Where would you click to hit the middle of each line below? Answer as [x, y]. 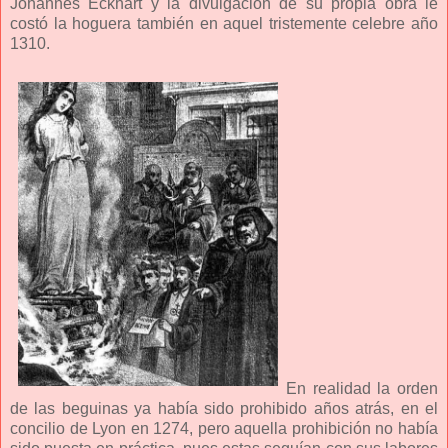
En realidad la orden [362, 388]
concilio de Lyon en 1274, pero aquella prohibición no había [224, 428]
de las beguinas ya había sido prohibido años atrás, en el [224, 408]
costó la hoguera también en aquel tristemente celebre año [224, 23]
